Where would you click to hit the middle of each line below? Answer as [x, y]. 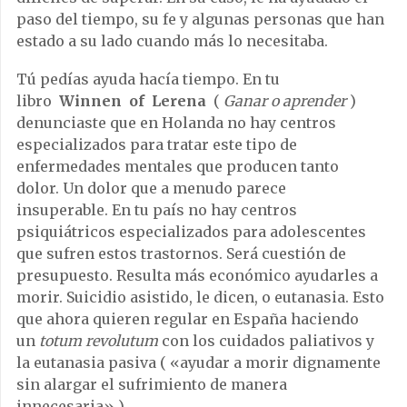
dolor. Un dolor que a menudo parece [151, 189]
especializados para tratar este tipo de [157, 145]
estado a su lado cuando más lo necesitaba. [172, 41]
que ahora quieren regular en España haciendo [188, 319]
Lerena [179, 101]
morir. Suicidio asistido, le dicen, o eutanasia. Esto [200, 298]
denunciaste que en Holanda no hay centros [176, 123]
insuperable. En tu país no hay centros [157, 210]
